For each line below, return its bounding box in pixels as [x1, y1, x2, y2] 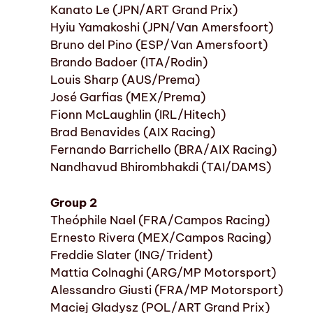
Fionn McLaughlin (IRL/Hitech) [50, 107, 226, 123]
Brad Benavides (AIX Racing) [50, 124, 215, 140]
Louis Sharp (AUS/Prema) [50, 72, 200, 88]
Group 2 [50, 194, 97, 210]
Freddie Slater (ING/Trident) [50, 247, 212, 263]
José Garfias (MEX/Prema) [50, 89, 205, 105]
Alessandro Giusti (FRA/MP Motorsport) [50, 282, 283, 298]
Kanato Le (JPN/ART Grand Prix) [50, 2, 238, 18]
